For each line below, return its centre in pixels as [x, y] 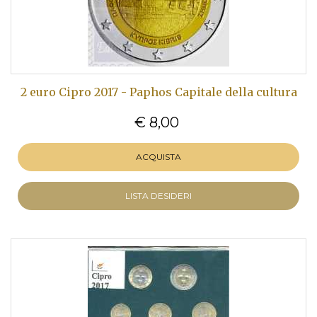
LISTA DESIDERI [158, 196]
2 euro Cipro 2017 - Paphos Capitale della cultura [158, 92]
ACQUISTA [158, 157]
